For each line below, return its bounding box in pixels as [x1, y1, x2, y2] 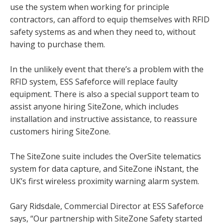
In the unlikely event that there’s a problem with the [10, 63, 204, 75]
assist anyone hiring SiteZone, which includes [10, 101, 179, 112]
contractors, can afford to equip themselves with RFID [10, 13, 210, 25]
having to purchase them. [10, 38, 105, 50]
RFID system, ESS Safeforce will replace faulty [10, 76, 178, 87]
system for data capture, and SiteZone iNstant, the [10, 163, 199, 174]
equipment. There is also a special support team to [10, 88, 199, 100]
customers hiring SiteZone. [10, 125, 111, 137]
